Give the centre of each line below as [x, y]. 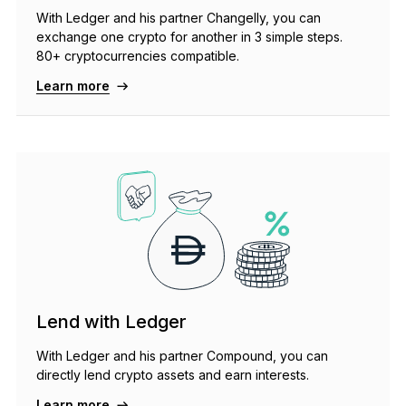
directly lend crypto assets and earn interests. [172, 375]
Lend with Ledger [111, 322]
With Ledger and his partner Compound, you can [182, 356]
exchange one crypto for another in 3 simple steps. [189, 37]
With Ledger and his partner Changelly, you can [178, 18]
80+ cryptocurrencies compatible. [137, 56]
